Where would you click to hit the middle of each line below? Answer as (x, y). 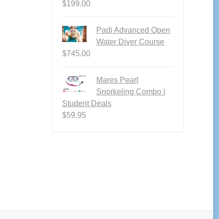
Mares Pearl (117, 80)
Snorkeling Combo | (131, 92)
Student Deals (87, 103)
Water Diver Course (130, 42)
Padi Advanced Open (133, 30)
